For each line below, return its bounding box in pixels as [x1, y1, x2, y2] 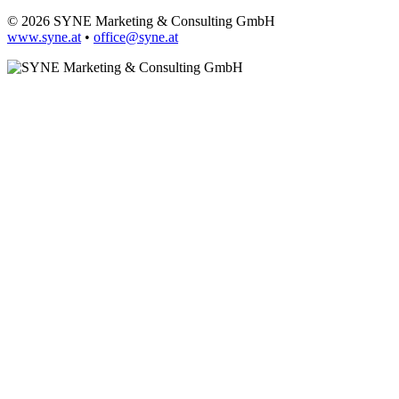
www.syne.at [7, 29, 81, 45]
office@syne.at [94, 29, 178, 45]
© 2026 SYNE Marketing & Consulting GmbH [7, 13, 275, 29]
